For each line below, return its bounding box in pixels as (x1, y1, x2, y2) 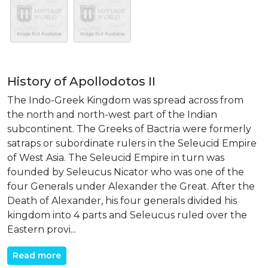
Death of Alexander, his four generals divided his (7, 194, 237, 206)
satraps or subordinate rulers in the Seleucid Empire (7, 137, 257, 149)
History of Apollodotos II (7, 74, 156, 89)
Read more (13, 249, 61, 261)
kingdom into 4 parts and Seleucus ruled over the (7, 209, 247, 221)
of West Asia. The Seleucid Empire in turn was (7, 151, 224, 163)
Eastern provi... (7, 223, 76, 235)
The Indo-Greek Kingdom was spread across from (7, 94, 243, 106)
